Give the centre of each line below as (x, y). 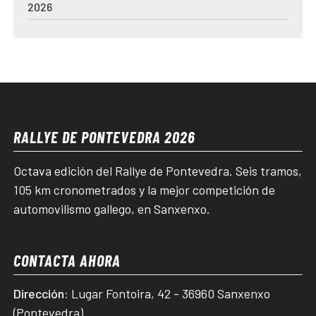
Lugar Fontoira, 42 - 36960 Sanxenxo (171, 294)
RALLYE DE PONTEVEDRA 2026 (105, 136)
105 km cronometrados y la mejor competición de (145, 189)
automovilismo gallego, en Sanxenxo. (112, 208)
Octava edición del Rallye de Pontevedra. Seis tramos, (158, 170)
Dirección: (41, 294)
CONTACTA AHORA (67, 260)
